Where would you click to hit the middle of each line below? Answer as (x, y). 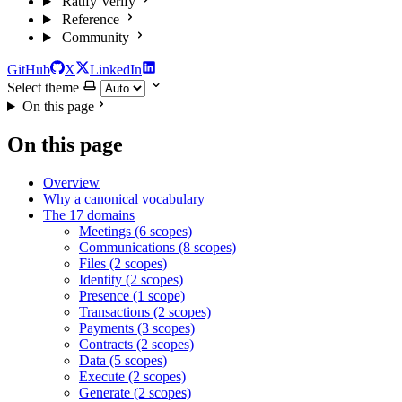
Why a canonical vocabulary (124, 198)
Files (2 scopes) (123, 263)
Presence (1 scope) (132, 295)
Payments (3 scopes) (137, 328)
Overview (71, 182)
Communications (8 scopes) (157, 247)
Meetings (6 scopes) (135, 231)
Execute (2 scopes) (132, 376)
